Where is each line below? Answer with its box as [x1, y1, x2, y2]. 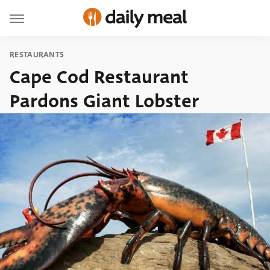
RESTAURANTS [10, 49, 64, 60]
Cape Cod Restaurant [10, 64, 189, 90]
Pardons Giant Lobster [10, 88, 199, 115]
